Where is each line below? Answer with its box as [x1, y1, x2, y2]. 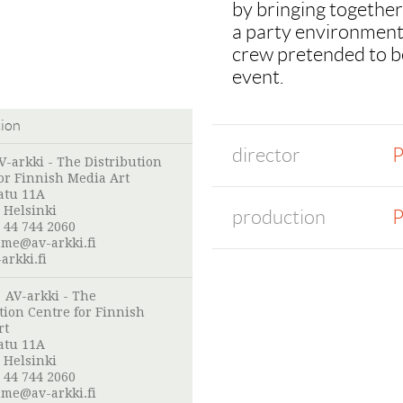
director [232, 144, 300, 166]
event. [232, 66, 283, 88]
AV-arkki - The [5, 289, 96, 304]
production [232, 206, 326, 228]
